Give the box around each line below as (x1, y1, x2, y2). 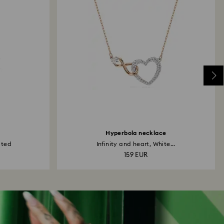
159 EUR (123, 152, 148, 158)
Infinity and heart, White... (96, 141, 175, 147)
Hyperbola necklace (105, 130, 166, 136)
